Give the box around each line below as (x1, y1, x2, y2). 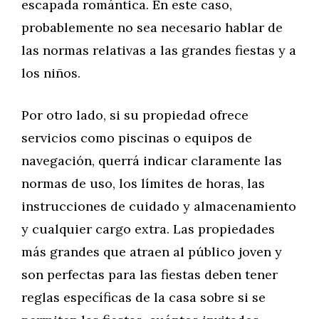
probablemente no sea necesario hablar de (21, 19, 283, 36)
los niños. (21, 65, 80, 81)
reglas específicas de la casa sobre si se (21, 289, 266, 305)
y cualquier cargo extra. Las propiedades (21, 221, 275, 237)
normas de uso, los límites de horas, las (21, 175, 265, 192)
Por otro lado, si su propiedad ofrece (21, 107, 249, 123)
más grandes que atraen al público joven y (21, 244, 282, 260)
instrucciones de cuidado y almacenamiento (21, 198, 296, 214)
